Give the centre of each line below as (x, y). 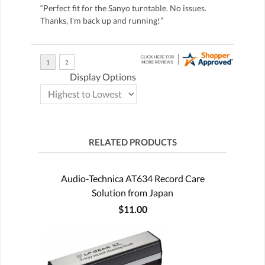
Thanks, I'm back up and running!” (102, 20)
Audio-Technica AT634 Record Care (132, 178)
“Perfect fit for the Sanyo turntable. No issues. (123, 8)
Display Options (103, 76)
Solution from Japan (132, 192)
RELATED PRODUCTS (132, 142)
